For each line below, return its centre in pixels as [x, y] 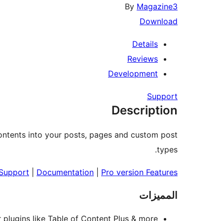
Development [133, 74]
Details [145, 44]
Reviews [143, 59]
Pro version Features [139, 172]
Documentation [65, 172]
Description [145, 110]
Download [159, 21]
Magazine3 [157, 7]
